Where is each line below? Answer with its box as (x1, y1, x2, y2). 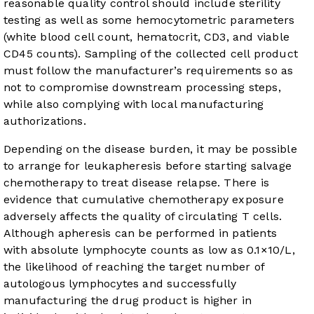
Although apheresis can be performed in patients (4, 226, 278, 240)
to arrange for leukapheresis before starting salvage (4, 158, 292, 172)
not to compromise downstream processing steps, (4, 80, 281, 94)
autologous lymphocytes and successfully (4, 276, 237, 290)
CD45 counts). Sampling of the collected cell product (4, 46, 298, 60)
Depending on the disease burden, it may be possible (4, 142, 297, 156)
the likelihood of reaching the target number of (4, 259, 265, 273)
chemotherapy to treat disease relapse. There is (4, 175, 270, 189)
